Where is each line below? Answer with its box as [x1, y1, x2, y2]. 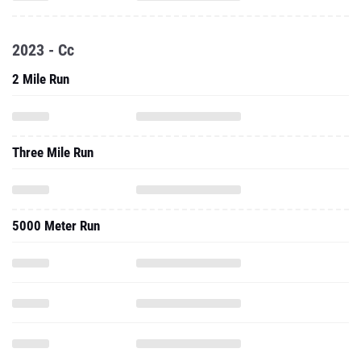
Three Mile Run [12, 144, 93, 160]
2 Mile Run [12, 71, 69, 87]
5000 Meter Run [12, 218, 100, 234]
